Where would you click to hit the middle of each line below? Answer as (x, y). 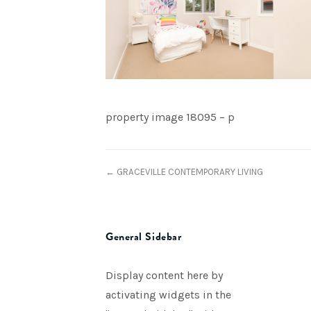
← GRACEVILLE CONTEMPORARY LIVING (184, 172)
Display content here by (164, 275)
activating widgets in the (168, 295)
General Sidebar (144, 237)
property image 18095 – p (170, 117)
